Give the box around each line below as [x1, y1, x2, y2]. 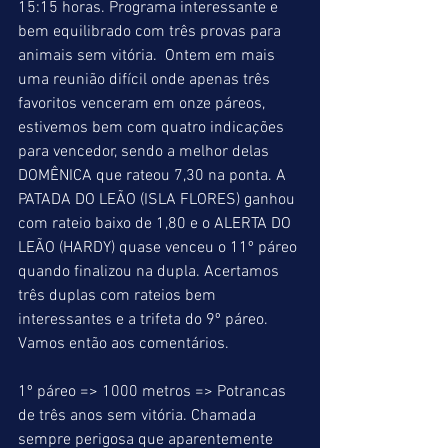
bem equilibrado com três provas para [18, 22, 285, 42]
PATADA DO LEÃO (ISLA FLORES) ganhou [18, 190, 299, 210]
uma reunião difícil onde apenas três [18, 70, 274, 90]
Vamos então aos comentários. [18, 334, 229, 354]
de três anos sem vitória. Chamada [18, 406, 260, 426]
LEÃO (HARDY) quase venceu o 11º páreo [18, 238, 301, 258]
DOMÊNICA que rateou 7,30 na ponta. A [18, 166, 290, 186]
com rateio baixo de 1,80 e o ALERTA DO [18, 214, 295, 234]
